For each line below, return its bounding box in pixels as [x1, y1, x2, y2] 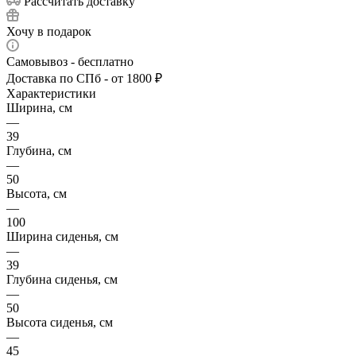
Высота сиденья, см [6, 315, 113, 329]
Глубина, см [6, 143, 72, 157]
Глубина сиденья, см [6, 272, 118, 286]
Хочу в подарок [6, 24, 91, 38]
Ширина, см [6, 100, 72, 114]
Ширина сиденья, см [6, 229, 118, 243]
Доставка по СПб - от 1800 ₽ [6, 71, 162, 85]
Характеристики [6, 86, 96, 100]
